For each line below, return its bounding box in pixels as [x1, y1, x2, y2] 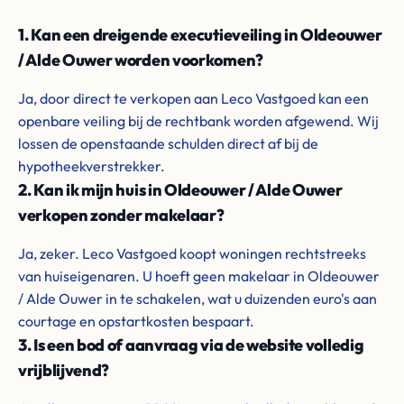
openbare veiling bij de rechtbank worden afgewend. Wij [18, 112, 379, 130]
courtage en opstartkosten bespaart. [18, 312, 254, 330]
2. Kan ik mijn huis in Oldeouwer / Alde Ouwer [18, 179, 343, 200]
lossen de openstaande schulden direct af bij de [18, 134, 318, 152]
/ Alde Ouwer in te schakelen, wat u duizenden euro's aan [18, 289, 377, 308]
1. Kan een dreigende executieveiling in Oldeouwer [18, 24, 382, 45]
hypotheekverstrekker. [18, 157, 165, 175]
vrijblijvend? [18, 360, 110, 381]
